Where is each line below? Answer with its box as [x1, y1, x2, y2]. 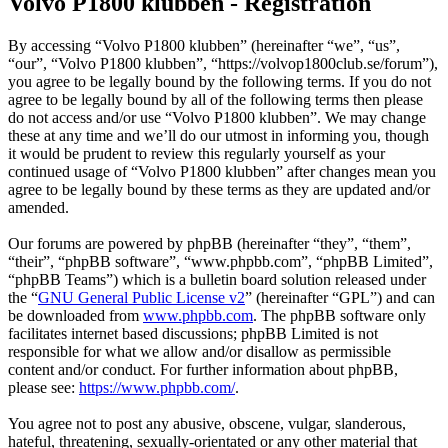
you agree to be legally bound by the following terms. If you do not [8, 73, 431, 91]
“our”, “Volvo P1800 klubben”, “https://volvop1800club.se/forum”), [8, 55, 438, 73]
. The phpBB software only [253, 307, 426, 325]
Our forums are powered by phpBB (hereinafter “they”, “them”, [8, 235, 411, 253]
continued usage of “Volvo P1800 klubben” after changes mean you [8, 163, 436, 181]
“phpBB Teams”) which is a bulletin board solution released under [8, 271, 426, 289]
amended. [8, 199, 69, 217]
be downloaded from [8, 307, 143, 325]
